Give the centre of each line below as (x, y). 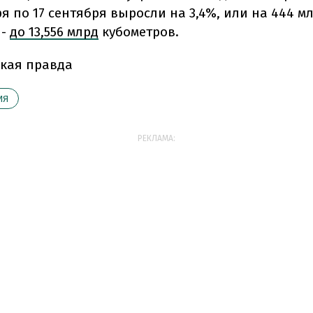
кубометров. (139, 32)
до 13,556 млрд (54, 32)
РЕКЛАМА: (156, 138)
